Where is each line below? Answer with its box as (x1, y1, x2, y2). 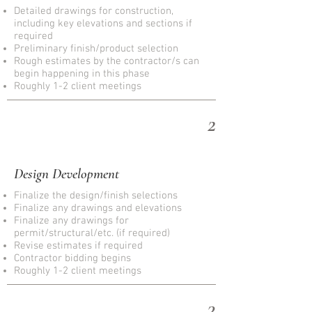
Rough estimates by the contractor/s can (14, 55, 199, 68)
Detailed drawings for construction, (14, 5, 173, 17)
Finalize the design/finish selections (14, 189, 178, 202)
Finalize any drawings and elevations (14, 202, 182, 214)
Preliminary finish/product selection (14, 42, 178, 55)
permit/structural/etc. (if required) (14, 227, 170, 240)
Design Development (14, 165, 119, 182)
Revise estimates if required (14, 240, 143, 252)
